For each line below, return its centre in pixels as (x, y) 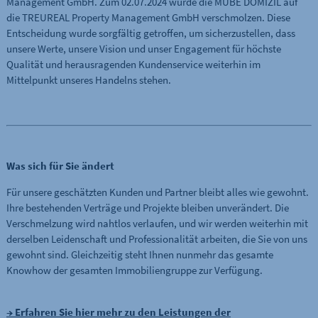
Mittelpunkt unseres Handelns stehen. (88, 80)
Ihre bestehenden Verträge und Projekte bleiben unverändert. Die (147, 207)
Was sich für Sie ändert (60, 165)
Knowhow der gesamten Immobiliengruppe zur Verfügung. (134, 270)
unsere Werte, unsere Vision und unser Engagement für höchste (143, 49)
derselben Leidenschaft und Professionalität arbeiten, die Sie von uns (157, 238)
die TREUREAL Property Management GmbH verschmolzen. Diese (148, 18)
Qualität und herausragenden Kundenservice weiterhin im (133, 65)
